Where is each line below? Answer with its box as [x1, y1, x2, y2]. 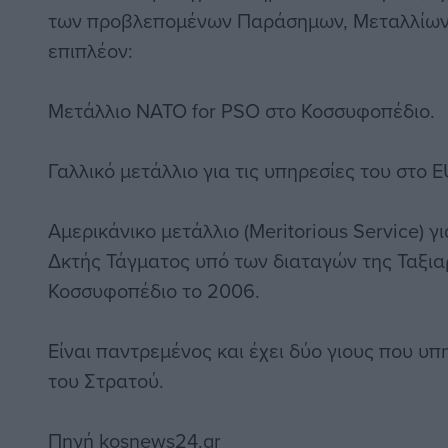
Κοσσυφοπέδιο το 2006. [48, 276, 260, 306]
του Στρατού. [48, 366, 164, 396]
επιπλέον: [48, 36, 133, 66]
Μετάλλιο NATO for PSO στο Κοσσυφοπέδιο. [48, 96, 435, 126]
